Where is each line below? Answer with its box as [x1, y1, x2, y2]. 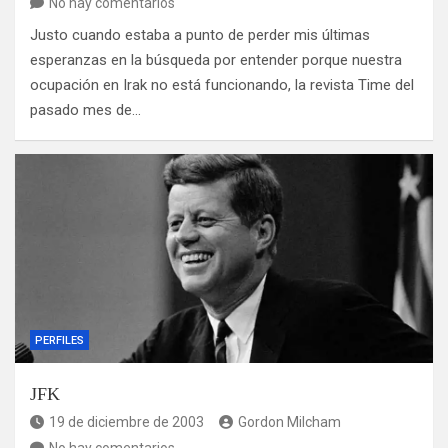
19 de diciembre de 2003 [49, 414, 204, 431]
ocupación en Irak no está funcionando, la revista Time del [30, 76, 414, 95]
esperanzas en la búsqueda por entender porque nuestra [30, 51, 402, 70]
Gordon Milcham [238, 414, 341, 431]
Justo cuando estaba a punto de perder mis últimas [30, 26, 370, 45]
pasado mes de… [30, 101, 141, 120]
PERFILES [35, 334, 84, 348]
